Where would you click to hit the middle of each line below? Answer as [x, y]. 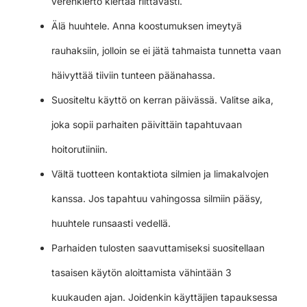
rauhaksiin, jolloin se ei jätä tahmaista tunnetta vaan [166, 50]
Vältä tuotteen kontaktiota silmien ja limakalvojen [160, 173]
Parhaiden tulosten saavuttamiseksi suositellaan [158, 247]
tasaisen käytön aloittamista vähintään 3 [142, 272]
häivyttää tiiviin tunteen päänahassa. [133, 75]
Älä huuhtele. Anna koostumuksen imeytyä [147, 25]
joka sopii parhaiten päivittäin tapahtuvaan [147, 124]
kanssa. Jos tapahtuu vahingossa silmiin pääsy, [157, 198]
